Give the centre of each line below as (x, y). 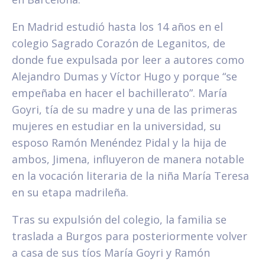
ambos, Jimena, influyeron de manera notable (128, 159)
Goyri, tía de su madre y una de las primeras (125, 110)
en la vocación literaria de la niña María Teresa (130, 176)
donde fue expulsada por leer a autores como (128, 60)
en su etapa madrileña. (70, 193)
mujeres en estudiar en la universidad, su (117, 126)
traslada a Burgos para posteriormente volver (130, 236)
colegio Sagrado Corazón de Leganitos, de (119, 43)
